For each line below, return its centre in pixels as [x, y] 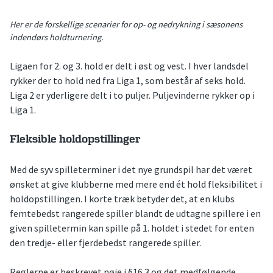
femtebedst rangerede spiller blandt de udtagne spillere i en [135, 213]
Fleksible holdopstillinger [75, 140]
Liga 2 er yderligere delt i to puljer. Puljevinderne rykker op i [132, 95]
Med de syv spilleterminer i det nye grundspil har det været [131, 169]
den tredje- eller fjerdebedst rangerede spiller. [105, 242]
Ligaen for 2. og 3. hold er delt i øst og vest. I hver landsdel [129, 66]
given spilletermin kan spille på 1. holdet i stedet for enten [132, 228]
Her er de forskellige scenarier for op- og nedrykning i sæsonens [126, 25]
